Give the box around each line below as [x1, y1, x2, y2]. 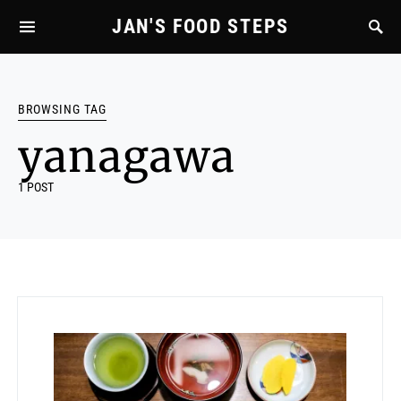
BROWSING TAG [18, 102, 107, 116]
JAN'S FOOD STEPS [112, 14, 289, 38]
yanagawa [18, 130, 236, 183]
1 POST [18, 180, 54, 194]
